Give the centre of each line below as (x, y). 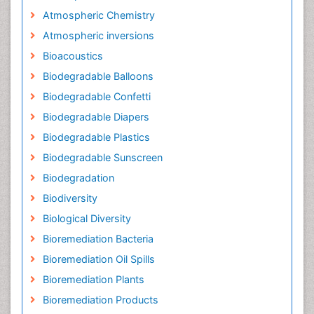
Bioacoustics (73, 56)
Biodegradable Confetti (96, 97)
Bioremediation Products (100, 300)
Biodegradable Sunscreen (102, 158)
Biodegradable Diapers (96, 117)
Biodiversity (70, 198)
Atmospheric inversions (98, 36)
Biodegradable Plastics (96, 137)
